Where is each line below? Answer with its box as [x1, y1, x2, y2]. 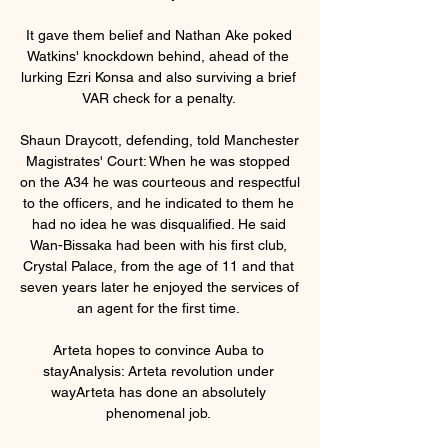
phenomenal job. [106, 404, 214, 421]
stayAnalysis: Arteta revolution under [42, 362, 274, 379]
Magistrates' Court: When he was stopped [26, 152, 290, 169]
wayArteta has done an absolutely [50, 383, 266, 400]
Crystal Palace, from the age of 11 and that [22, 257, 294, 274]
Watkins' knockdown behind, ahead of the [27, 47, 289, 64]
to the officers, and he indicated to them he [22, 194, 294, 211]
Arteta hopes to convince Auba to [52, 341, 264, 358]
